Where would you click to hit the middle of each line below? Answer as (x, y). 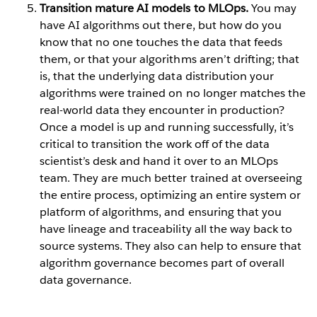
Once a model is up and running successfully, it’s (167, 127)
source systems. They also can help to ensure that (171, 246)
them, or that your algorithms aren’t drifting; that (169, 59)
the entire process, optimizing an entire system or (170, 195)
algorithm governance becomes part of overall (162, 263)
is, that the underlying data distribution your (157, 76)
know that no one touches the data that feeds (161, 42)
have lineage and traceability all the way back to (166, 229)
